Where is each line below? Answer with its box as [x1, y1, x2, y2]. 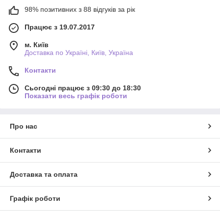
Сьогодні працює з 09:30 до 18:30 [25, 83, 141, 92]
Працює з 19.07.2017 [25, 23, 95, 31]
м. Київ [25, 40, 49, 49]
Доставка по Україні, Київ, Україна [25, 48, 133, 56]
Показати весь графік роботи [25, 91, 127, 100]
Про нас [10, 122, 37, 130]
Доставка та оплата [10, 170, 78, 178]
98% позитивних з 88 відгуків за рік [25, 5, 135, 13]
